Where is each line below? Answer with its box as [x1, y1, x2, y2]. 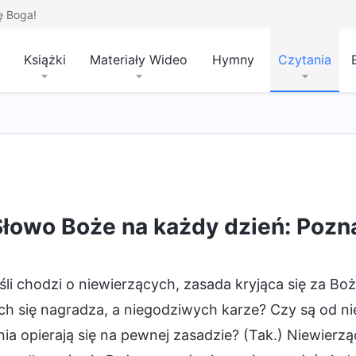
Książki [23, 52, 66, 68]
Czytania [278, 52, 331, 68]
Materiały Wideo [90, 52, 188, 68]
